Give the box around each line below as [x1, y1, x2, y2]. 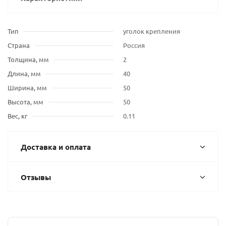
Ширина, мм [8, 83, 47, 92]
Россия [123, 41, 145, 49]
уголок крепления [123, 27, 180, 35]
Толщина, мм [8, 55, 49, 64]
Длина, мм [8, 69, 41, 78]
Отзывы [21, 172, 51, 182]
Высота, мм [8, 97, 43, 106]
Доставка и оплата [21, 142, 91, 152]
